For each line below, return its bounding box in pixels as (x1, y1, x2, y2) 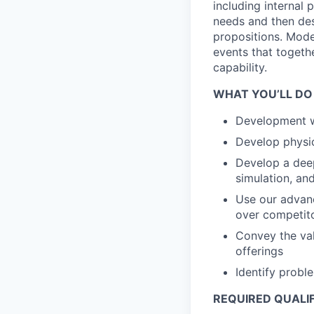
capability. (213, 60, 267, 74)
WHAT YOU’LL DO (213, 87, 313, 101)
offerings (235, 244, 283, 258)
